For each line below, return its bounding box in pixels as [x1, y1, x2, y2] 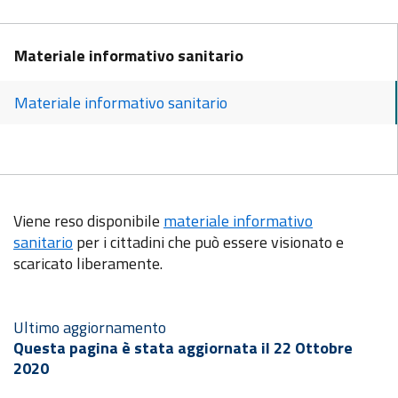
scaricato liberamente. [13, 251, 163, 275]
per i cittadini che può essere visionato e [73, 229, 344, 254]
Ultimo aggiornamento [13, 314, 166, 339]
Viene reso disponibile [13, 208, 163, 233]
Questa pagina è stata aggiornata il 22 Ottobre [13, 335, 353, 360]
